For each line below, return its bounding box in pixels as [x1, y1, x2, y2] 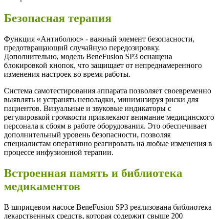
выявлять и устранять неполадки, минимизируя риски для [4, 95, 198, 104]
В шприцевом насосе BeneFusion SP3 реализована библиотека [4, 203, 212, 211]
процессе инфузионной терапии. [4, 148, 113, 157]
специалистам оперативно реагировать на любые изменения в [4, 139, 212, 148]
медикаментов [4, 180, 80, 193]
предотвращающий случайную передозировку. [4, 44, 160, 52]
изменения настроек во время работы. [4, 70, 131, 79]
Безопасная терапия [4, 12, 111, 25]
